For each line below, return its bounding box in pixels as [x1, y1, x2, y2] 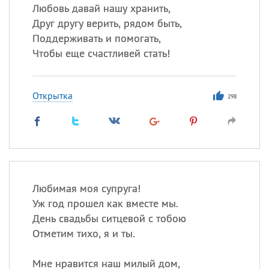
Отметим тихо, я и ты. [32, 226, 135, 240]
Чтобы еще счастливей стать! [32, 46, 170, 60]
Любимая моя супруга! [32, 181, 141, 195]
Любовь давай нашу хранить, [32, 1, 171, 15]
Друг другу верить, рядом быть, [32, 16, 182, 30]
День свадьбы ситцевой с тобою [32, 211, 186, 225]
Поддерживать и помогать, [32, 31, 161, 45]
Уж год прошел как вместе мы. [32, 196, 178, 210]
